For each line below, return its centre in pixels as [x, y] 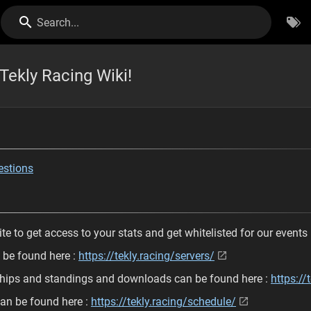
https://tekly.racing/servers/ [146, 256]
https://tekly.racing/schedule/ [163, 302]
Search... [58, 23]
